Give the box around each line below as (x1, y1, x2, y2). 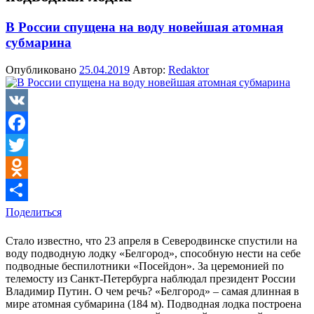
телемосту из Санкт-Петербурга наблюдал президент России (6, 272, 296, 285)
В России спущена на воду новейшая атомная (6, 19, 283, 34)
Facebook (6, 138, 49, 151)
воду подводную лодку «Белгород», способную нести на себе (6, 247, 301, 259)
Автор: (130, 63, 168, 76)
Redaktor (168, 63, 209, 76)
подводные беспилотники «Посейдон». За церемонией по (6, 259, 284, 272)
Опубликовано (6, 63, 79, 76)
